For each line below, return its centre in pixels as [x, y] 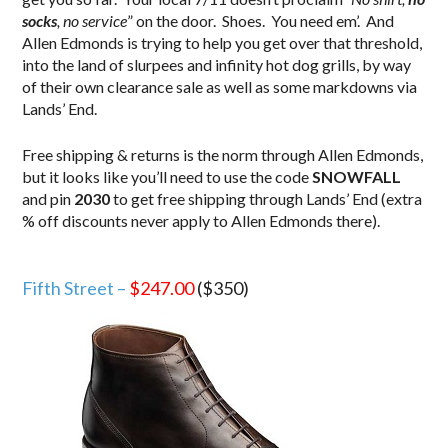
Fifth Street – [76, 287]
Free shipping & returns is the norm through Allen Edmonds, [223, 154]
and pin [48, 198]
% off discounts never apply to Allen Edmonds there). [201, 220]
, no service [92, 20]
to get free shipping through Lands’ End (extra [266, 198]
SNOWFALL [357, 176]
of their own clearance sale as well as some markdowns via [220, 86]
